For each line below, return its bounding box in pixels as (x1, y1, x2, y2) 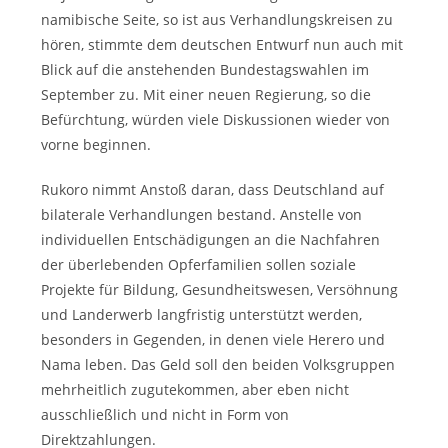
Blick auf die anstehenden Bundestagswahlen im (41, 60, 370, 79)
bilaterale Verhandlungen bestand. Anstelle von (41, 205, 363, 224)
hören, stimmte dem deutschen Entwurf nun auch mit (41, 35, 404, 54)
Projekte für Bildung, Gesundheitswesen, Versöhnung (41, 280, 399, 299)
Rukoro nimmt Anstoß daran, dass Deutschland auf (41, 180, 385, 199)
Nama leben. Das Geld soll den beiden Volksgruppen (41, 355, 396, 374)
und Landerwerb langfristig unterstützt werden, (41, 305, 363, 324)
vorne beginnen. (41, 135, 152, 154)
